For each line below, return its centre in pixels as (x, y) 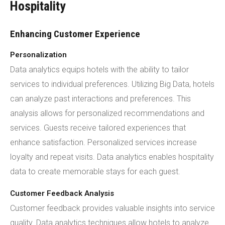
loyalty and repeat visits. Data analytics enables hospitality (112, 157)
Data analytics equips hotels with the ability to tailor (99, 70)
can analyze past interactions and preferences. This (100, 99)
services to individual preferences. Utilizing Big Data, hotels (112, 84)
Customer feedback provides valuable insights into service (113, 208)
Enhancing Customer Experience (75, 34)
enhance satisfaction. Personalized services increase (103, 142)
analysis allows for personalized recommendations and (107, 113)
